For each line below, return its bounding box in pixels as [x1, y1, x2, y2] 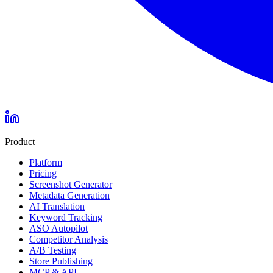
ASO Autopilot [29, 222, 88, 233]
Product [5, 136, 35, 147]
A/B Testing [29, 244, 76, 255]
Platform [29, 157, 62, 168]
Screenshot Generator [29, 179, 112, 190]
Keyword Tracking [29, 211, 102, 222]
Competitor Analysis [29, 233, 108, 244]
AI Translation [29, 200, 85, 211]
